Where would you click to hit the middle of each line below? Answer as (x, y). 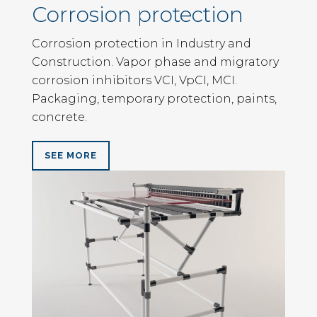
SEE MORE (71, 156)
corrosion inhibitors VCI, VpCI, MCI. (134, 81)
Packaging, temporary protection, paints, (154, 99)
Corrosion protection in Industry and (142, 44)
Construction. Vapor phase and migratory (155, 62)
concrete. (59, 117)
